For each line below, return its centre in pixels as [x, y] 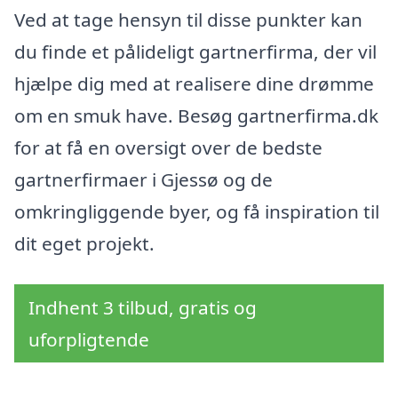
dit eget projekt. [84, 244]
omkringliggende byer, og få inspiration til [197, 212]
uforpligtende [89, 339]
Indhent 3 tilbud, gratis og [143, 307]
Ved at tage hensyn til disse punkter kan [188, 20]
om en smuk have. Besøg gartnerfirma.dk [196, 116]
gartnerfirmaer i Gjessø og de [143, 180]
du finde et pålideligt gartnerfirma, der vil [195, 52]
